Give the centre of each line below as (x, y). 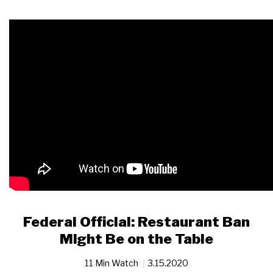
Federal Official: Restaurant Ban (136, 222)
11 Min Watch (112, 263)
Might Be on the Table (136, 239)
